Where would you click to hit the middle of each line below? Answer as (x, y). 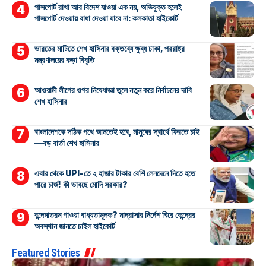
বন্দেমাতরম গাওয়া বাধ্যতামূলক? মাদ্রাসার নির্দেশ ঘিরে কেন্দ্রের (115, 214)
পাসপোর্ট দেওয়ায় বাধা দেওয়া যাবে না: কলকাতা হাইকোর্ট (106, 18)
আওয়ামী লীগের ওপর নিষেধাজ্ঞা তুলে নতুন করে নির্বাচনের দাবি (113, 90)
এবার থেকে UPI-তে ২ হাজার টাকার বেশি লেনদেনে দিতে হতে (115, 173)
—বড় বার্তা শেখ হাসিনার (66, 142)
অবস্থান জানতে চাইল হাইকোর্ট (75, 226)
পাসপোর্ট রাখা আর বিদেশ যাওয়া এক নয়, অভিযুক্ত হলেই (108, 7)
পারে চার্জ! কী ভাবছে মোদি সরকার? (81, 184)
